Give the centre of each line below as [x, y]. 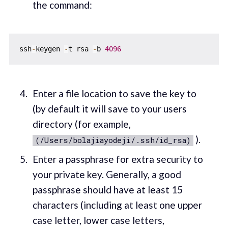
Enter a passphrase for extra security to [118, 159]
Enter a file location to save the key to [114, 93]
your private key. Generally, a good [107, 175]
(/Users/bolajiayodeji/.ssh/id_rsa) [113, 140]
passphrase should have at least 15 [107, 190]
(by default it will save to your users [109, 108]
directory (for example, [81, 124]
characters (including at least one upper [117, 205]
